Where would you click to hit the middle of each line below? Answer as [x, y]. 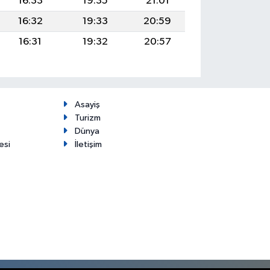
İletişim [88, 144]
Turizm [87, 118]
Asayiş [87, 104]
